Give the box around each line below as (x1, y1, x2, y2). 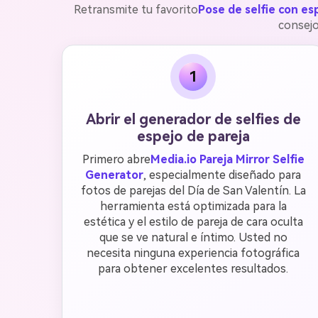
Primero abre (82, 153, 150, 166)
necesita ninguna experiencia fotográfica (87, 246, 300, 260)
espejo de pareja (136, 128, 250, 145)
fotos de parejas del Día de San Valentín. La (80, 184, 306, 197)
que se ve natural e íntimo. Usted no (99, 231, 287, 244)
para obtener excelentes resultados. (98, 262, 288, 275)
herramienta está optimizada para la (99, 199, 287, 213)
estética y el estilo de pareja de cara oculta (83, 215, 303, 229)
